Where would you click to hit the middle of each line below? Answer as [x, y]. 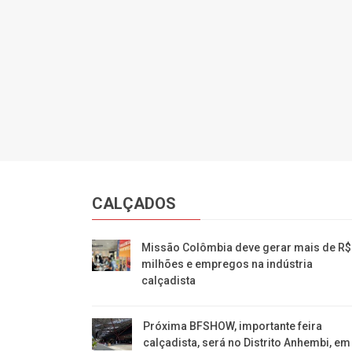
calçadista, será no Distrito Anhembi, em [246, 342]
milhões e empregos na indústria [227, 264]
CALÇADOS [134, 203]
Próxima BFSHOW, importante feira [232, 326]
